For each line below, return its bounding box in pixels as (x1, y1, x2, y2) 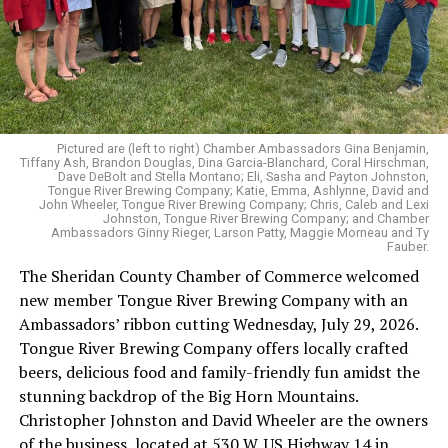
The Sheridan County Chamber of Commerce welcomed (18, 265, 419, 288)
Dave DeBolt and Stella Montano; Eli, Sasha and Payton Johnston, (58, 169, 430, 185)
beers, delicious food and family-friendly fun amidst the (18, 361, 420, 384)
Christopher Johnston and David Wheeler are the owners (18, 409, 428, 432)
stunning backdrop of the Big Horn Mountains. (18, 385, 358, 408)
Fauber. (387, 239, 430, 255)
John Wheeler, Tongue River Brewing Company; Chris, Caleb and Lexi (39, 197, 430, 213)
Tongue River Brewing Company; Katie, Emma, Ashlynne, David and (48, 183, 430, 199)
